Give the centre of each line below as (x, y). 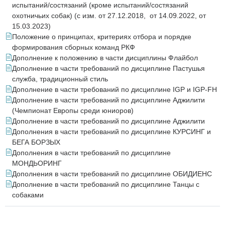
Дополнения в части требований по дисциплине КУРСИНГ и (111, 132)
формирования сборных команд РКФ (74, 47)
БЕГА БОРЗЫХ (36, 142)
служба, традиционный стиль (60, 79)
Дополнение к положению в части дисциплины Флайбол (105, 58)
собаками (28, 195)
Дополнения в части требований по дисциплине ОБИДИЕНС (112, 174)
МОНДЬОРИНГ (37, 163)
